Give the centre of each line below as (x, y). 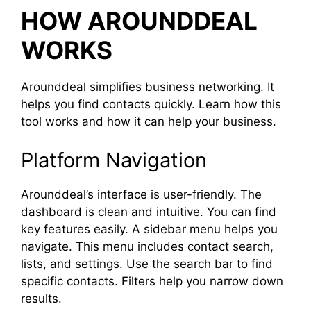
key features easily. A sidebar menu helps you (149, 229)
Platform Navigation (114, 160)
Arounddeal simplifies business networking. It (148, 87)
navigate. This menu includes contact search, (147, 246)
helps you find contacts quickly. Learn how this (151, 104)
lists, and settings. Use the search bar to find (147, 263)
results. (41, 298)
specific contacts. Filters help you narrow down (152, 281)
